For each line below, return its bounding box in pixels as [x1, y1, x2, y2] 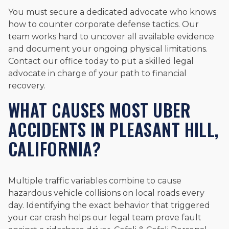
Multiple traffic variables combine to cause [8, 175, 181, 186]
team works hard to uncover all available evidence [8, 31, 214, 41]
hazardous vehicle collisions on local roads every [8, 188, 204, 198]
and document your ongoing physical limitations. [8, 43, 208, 54]
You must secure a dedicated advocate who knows [8, 7, 216, 17]
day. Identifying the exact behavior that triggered [8, 200, 210, 210]
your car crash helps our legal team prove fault [8, 212, 201, 222]
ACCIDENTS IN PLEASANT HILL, [8, 116, 219, 142]
